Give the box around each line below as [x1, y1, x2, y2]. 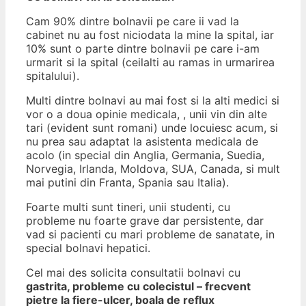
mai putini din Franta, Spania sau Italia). [26, 176, 229, 190]
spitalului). [26, 69, 79, 83]
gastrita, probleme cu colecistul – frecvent [26, 279, 251, 294]
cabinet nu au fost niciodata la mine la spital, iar [26, 28, 274, 42]
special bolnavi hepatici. [26, 241, 150, 255]
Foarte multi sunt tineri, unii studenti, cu [26, 200, 230, 214]
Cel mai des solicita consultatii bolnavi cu [26, 266, 240, 280]
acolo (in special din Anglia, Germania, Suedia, [26, 148, 264, 163]
